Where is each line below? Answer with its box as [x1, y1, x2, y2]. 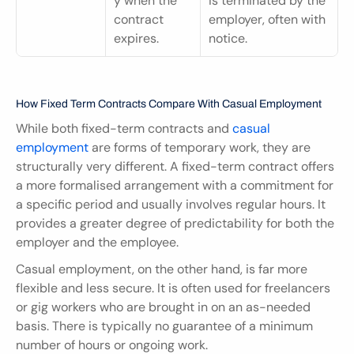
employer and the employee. [16, 233, 179, 250]
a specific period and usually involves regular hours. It [16, 195, 326, 213]
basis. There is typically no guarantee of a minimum [16, 317, 313, 334]
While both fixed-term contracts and [16, 119, 232, 137]
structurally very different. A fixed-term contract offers [16, 157, 334, 175]
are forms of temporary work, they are [92, 138, 311, 156]
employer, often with [209, 10, 326, 28]
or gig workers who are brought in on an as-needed [16, 298, 311, 315]
